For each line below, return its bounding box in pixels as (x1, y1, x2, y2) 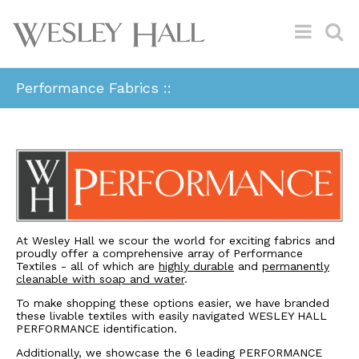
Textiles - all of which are (16, 259, 159, 272)
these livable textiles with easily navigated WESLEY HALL (16, 309, 327, 322)
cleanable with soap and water (16, 272, 184, 285)
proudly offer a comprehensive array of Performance (16, 246, 303, 260)
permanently (262, 259, 329, 272)
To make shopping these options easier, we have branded (16, 296, 329, 309)
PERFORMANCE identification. (16, 321, 177, 335)
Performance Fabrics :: (16, 79, 171, 96)
